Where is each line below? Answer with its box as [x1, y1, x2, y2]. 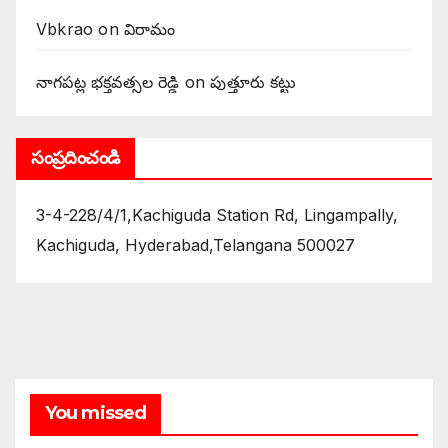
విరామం [124, 19, 176, 39]
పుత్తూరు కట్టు [210, 72, 297, 92]
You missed [45, 401, 146, 424]
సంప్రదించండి [31, 146, 120, 169]
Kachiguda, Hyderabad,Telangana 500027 [36, 234, 355, 255]
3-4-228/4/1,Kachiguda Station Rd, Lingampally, [36, 204, 398, 225]
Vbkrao [36, 19, 94, 39]
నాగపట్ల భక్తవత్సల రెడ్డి [36, 72, 180, 92]
